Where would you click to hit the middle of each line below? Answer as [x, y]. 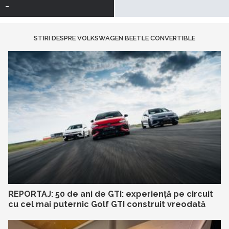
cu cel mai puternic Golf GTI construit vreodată [107, 204]
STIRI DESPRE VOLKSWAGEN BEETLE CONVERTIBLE [114, 38]
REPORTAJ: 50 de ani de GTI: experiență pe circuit [111, 194]
